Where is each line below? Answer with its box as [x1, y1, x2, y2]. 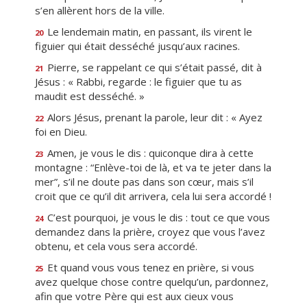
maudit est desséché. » [35, 89, 145, 103]
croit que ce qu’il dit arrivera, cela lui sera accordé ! [35, 189, 271, 203]
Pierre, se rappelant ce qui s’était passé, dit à [45, 60, 262, 74]
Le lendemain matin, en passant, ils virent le [45, 25, 252, 38]
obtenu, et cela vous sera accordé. [35, 239, 197, 253]
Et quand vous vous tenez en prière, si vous [45, 260, 254, 274]
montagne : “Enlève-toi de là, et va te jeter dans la [35, 160, 271, 174]
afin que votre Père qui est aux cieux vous [35, 289, 234, 303]
